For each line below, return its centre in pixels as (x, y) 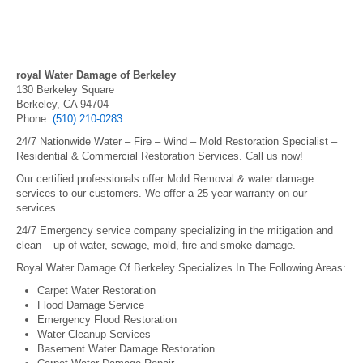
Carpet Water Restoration (96, 290)
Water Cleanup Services (94, 334)
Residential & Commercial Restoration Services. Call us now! (160, 156)
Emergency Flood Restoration (107, 320)
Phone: (34, 119)
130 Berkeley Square (65, 90)
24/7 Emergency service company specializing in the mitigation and (175, 231)
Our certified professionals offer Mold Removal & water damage (165, 179)
